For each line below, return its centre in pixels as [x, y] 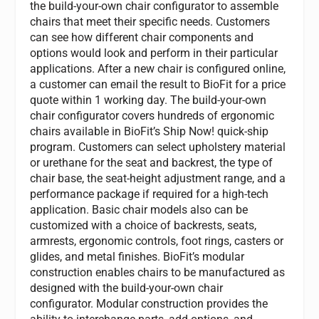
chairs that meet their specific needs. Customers [150, 22]
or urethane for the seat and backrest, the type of [152, 163]
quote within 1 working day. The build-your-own [148, 100]
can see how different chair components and [142, 37]
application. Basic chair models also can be [139, 210]
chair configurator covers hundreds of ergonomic [152, 116]
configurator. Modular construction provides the [149, 304]
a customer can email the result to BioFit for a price [158, 84]
